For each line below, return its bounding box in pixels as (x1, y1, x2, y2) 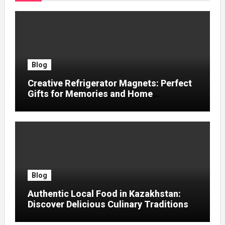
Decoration (27, 99, 74, 110)
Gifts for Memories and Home (27, 88, 153, 99)
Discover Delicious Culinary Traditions (27, 198, 188, 209)
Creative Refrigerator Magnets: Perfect (27, 78, 192, 89)
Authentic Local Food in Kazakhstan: (27, 188, 181, 199)
